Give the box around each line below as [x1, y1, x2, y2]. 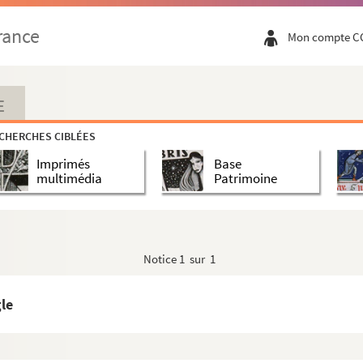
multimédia [36, 169, 102, 187]
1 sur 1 [179, 251, 216, 267]
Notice [143, 251, 179, 267]
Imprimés [36, 154, 90, 173]
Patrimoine [213, 169, 277, 187]
